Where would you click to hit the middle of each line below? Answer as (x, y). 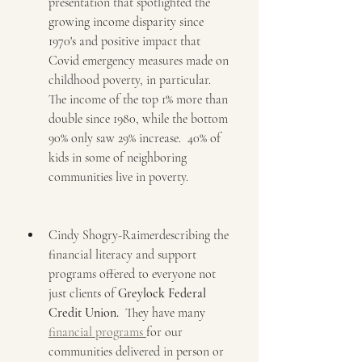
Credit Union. (84, 312)
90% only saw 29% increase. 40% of (136, 138)
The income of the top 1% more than (140, 99)
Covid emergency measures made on (140, 60)
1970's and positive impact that (126, 41)
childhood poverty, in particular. (133, 80)
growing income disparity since (128, 21)
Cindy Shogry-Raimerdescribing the (140, 235)
